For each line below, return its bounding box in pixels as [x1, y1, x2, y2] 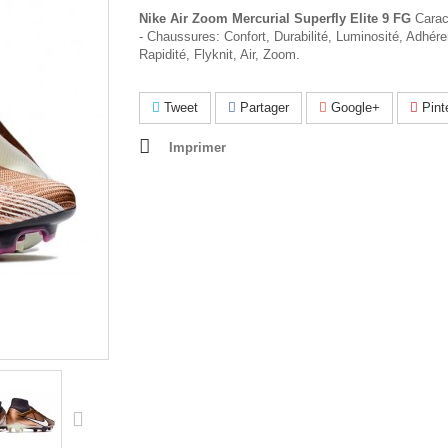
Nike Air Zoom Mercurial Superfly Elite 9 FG [139, 11, 411, 26]
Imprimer [169, 140, 226, 155]
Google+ [327, 100, 380, 115]
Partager [236, 100, 289, 115]
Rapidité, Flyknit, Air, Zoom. [139, 47, 300, 62]
